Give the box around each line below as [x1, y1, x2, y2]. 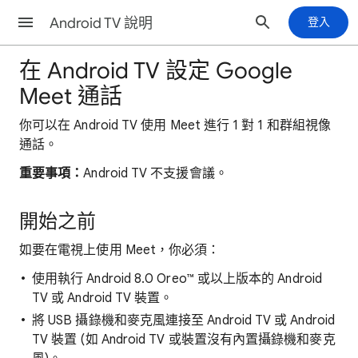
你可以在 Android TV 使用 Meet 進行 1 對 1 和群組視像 [19, 117, 332, 133]
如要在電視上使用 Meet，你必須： [19, 242, 221, 258]
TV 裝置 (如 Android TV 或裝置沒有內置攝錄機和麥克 [32, 332, 336, 348]
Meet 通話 [19, 82, 122, 110]
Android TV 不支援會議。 [83, 165, 228, 181]
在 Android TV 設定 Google [19, 57, 292, 85]
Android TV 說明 [50, 14, 153, 32]
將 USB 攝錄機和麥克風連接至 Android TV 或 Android [32, 312, 335, 328]
